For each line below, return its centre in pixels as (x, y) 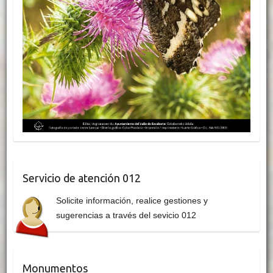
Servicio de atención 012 (81, 178)
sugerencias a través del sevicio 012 (126, 215)
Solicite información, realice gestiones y (132, 200)
